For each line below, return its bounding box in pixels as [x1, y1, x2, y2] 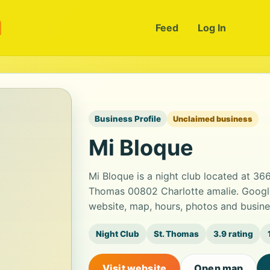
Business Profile [95, 114, 161, 124]
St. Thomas [154, 229, 199, 239]
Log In [197, 22, 226, 34]
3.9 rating [213, 229, 253, 239]
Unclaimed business [173, 114, 253, 124]
